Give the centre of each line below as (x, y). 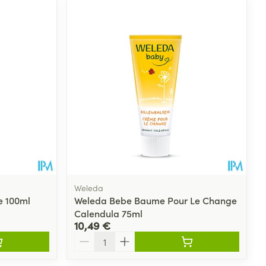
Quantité (93, 237)
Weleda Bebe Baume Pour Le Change (156, 200)
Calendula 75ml (109, 213)
